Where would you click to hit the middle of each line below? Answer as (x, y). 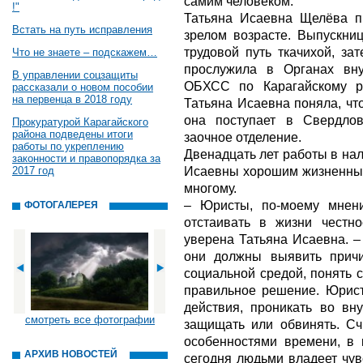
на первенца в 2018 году (72, 99)
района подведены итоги (73, 134)
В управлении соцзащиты (75, 75)
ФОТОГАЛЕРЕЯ (61, 205)
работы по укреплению (68, 146)
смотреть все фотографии (90, 320)
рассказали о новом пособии (83, 87)
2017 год (33, 171)
